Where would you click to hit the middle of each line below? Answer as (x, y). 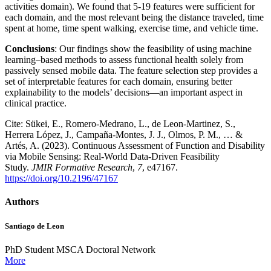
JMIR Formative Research (82, 168)
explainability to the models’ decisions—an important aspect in (124, 93)
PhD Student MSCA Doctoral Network (80, 249)
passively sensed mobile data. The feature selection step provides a (131, 71)
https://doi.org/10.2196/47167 (61, 178)
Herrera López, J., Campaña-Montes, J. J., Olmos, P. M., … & (124, 135)
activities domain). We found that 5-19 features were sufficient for (130, 7)
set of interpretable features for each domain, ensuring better (119, 82)
